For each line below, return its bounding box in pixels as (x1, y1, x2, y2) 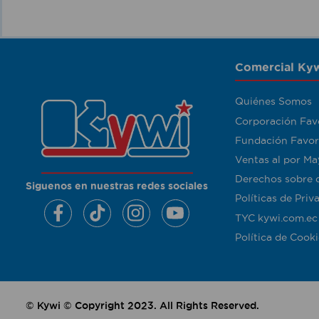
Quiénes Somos (234, 95, 312, 108)
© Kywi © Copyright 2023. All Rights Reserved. (26, 300, 259, 312)
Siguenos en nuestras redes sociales (26, 179, 208, 192)
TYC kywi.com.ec (234, 211, 318, 224)
